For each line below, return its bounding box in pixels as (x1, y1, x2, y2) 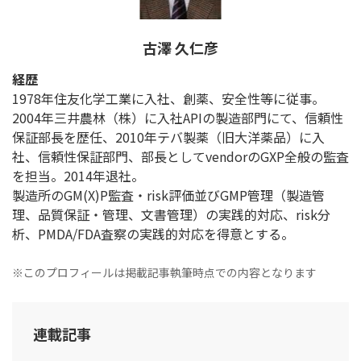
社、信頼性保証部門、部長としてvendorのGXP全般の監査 (12, 147, 349, 167)
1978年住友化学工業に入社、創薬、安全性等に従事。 (12, 89, 325, 109)
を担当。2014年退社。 (12, 166, 144, 186)
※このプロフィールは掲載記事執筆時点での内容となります (12, 264, 317, 281)
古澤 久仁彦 (143, 37, 218, 59)
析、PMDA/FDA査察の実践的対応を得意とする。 (12, 224, 294, 244)
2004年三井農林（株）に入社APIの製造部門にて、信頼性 (12, 108, 343, 128)
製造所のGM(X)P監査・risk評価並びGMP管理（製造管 (12, 185, 325, 205)
